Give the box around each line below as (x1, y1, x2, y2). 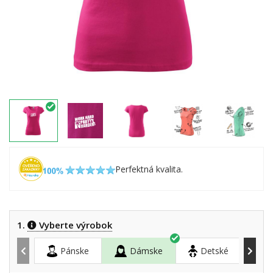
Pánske (60, 245, 89, 257)
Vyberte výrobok (37, 219, 112, 231)
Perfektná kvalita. (115, 163, 183, 175)
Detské (200, 245, 229, 257)
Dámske (130, 245, 163, 257)
